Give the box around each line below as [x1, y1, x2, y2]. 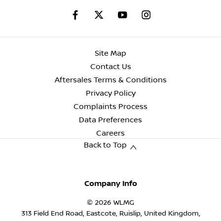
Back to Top [84, 141, 127, 150]
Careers [96, 129, 125, 138]
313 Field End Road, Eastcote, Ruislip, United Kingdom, [21, 209, 200, 218]
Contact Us [90, 63, 131, 72]
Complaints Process [74, 103, 147, 111]
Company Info [84, 179, 137, 188]
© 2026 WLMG [87, 198, 134, 207]
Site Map [95, 49, 126, 58]
